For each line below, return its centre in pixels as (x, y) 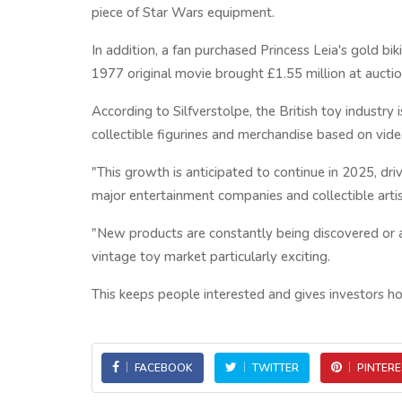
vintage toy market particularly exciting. (211, 257)
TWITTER (275, 368)
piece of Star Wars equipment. (183, 13)
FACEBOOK (164, 368)
